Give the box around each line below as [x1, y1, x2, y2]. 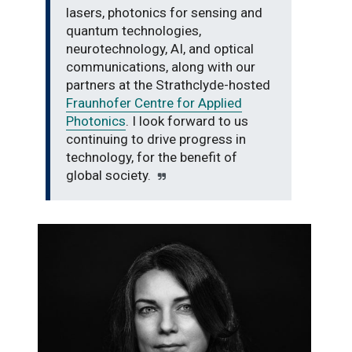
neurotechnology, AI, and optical [66, 41, 254, 57]
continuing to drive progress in [66, 131, 246, 148]
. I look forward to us [126, 113, 248, 130]
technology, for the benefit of [66, 149, 237, 166]
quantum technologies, [66, 23, 201, 39]
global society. [66, 167, 151, 184]
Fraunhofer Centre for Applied [66, 95, 242, 112]
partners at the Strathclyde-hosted [66, 77, 270, 93]
